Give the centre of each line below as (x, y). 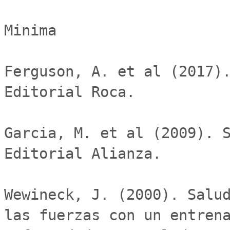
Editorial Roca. (70, 92)
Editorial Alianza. (83, 154)
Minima (30, 30)
